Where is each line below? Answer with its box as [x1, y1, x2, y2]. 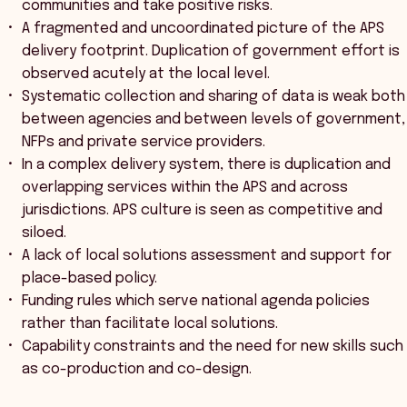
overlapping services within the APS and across [22, 180, 348, 195]
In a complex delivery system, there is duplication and [22, 157, 391, 173]
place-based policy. [22, 271, 157, 286]
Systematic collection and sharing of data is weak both [22, 89, 405, 104]
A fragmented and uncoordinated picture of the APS [22, 21, 384, 36]
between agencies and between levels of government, [22, 112, 405, 127]
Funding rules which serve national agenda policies [22, 293, 370, 309]
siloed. [22, 225, 66, 241]
